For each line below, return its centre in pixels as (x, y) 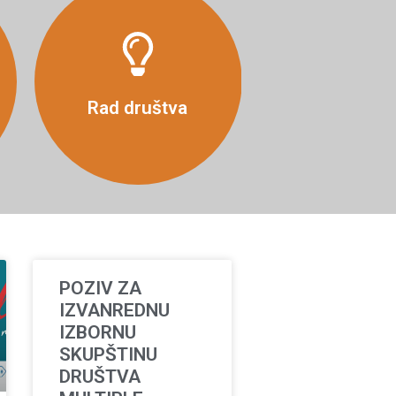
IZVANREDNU (115, 310)
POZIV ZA (101, 288)
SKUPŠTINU (109, 354)
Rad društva (138, 107)
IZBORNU (98, 332)
